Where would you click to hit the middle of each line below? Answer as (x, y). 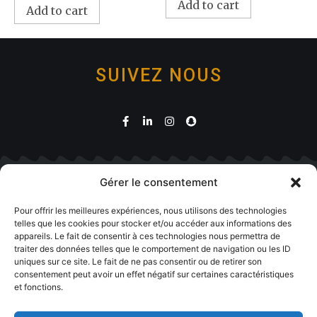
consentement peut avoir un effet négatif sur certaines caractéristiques (154, 274)
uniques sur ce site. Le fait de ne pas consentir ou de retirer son (138, 261)
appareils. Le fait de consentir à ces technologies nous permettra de (147, 236)
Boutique (192, 203)
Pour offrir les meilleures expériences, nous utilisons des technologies (150, 211)
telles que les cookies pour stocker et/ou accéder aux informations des (153, 223)
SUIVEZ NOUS (158, 75)
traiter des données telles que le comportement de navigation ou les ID (152, 249)
